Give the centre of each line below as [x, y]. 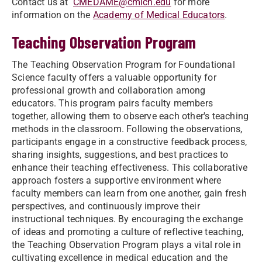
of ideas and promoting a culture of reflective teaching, [128, 232]
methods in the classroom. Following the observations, [127, 129]
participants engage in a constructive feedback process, [130, 142]
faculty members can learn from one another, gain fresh [129, 193]
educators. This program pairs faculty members [113, 103]
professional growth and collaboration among [109, 90]
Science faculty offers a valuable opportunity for [114, 77]
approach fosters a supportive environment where [117, 180]
